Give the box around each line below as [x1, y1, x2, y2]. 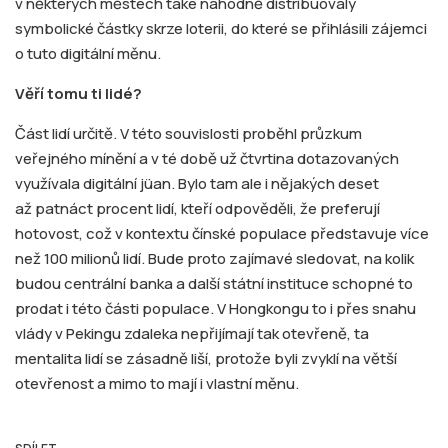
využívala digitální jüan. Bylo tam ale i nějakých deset [15, 173, 379, 195]
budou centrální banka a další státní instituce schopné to [15, 273, 413, 295]
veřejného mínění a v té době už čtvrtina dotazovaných [15, 148, 399, 170]
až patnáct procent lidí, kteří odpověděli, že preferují [15, 198, 380, 220]
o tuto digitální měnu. [15, 43, 161, 65]
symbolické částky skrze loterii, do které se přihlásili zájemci [15, 18, 427, 40]
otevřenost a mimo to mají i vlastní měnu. [15, 373, 299, 395]
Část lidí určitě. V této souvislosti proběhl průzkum [15, 123, 362, 145]
